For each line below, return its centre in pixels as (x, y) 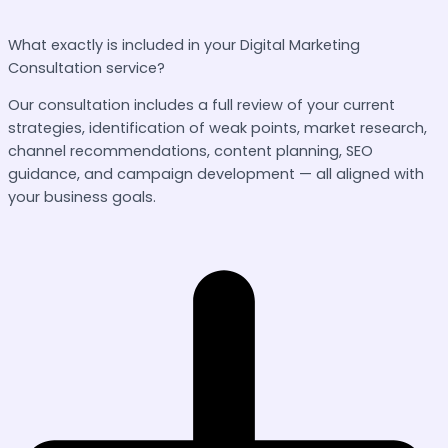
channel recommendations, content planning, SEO (190, 151)
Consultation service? (86, 67)
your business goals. (82, 197)
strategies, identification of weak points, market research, (217, 128)
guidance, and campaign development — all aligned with (216, 174)
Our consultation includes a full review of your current (201, 105)
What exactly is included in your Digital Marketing (184, 44)
